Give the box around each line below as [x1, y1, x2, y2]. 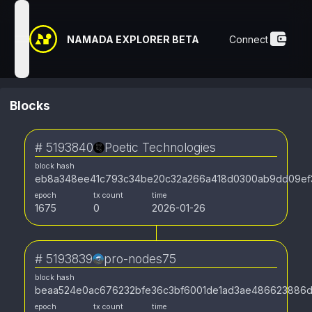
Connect [229, 33, 268, 45]
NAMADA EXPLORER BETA [67, 33, 199, 45]
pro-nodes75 [104, 251, 176, 266]
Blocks [10, 98, 50, 113]
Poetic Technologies [104, 140, 216, 155]
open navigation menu [21, 39, 123, 52]
